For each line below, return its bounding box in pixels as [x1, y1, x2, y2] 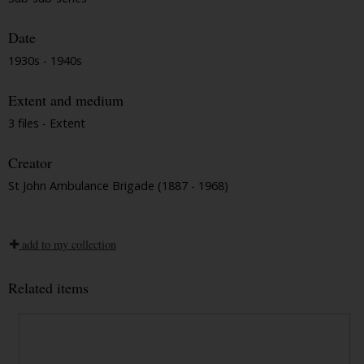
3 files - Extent [8, 115, 85, 131]
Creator [8, 153, 52, 173]
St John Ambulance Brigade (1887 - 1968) [8, 177, 228, 193]
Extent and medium [8, 90, 123, 110]
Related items [8, 277, 89, 297]
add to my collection [19, 236, 116, 252]
